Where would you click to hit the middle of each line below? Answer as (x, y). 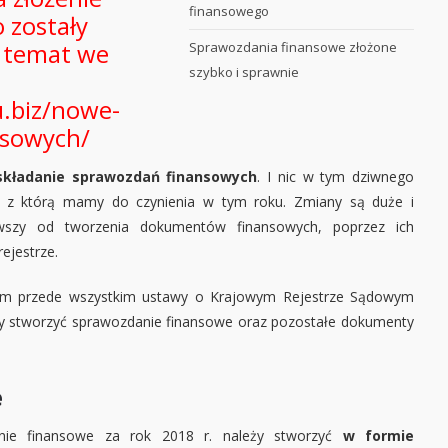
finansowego (229, 11)
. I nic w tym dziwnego (336, 177)
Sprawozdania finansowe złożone (293, 47)
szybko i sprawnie (244, 72)
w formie (373, 436)
